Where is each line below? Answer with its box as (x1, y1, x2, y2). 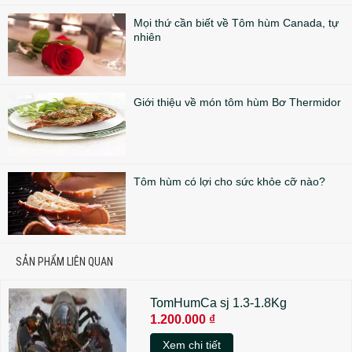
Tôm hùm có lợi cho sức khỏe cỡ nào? (134, 174, 325, 188)
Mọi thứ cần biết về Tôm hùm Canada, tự (134, 16, 339, 29)
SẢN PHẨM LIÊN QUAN (16, 255, 113, 268)
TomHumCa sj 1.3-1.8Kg (150, 295, 288, 310)
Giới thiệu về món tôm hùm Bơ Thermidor (134, 95, 341, 108)
